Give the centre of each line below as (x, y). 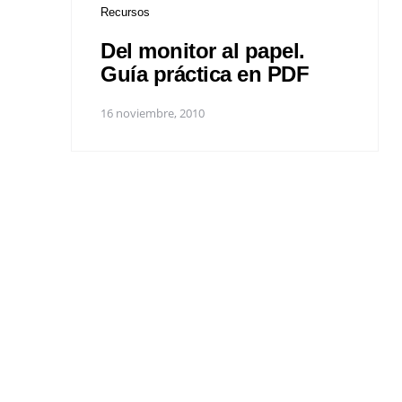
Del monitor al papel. (203, 50)
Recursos (125, 12)
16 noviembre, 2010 (153, 114)
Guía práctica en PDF (205, 74)
